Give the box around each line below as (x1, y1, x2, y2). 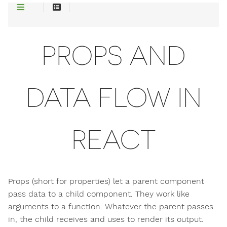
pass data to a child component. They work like (8, 189, 190, 199)
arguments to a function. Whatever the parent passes (8, 202, 213, 212)
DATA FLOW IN (25, 83, 202, 113)
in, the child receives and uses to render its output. (8, 214, 204, 224)
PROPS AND (42, 41, 185, 71)
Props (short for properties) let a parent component (8, 176, 204, 186)
